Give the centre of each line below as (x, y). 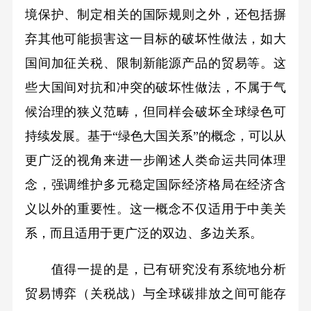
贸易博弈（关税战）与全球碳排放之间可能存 (155, 294)
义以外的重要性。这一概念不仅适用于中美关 (155, 209)
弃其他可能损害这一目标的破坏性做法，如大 (155, 39)
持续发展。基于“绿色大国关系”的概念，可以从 (155, 136)
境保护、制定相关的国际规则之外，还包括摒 (155, 14)
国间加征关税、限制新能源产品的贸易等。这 (155, 63)
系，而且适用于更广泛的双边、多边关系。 (145, 233)
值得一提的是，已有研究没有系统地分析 (155, 270)
